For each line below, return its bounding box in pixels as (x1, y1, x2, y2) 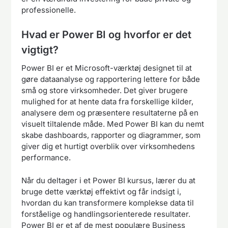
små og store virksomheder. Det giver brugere (21, 85, 188, 96)
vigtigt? (21, 44, 59, 56)
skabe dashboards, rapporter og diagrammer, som (21, 130, 201, 140)
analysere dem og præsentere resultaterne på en (21, 108, 199, 118)
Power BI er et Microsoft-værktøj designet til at (21, 63, 192, 73)
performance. (21, 153, 71, 163)
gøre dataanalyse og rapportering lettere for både (21, 74, 201, 84)
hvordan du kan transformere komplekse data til (21, 197, 194, 208)
